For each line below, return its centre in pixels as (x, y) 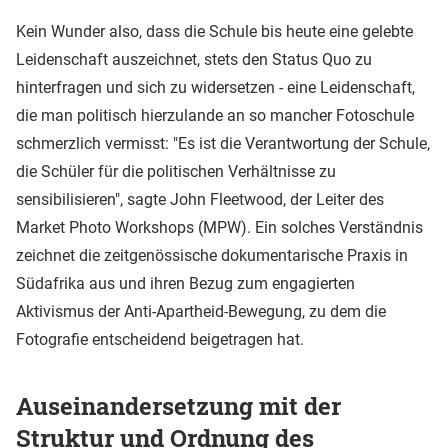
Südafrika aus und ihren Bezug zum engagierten (185, 283)
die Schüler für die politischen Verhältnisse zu (176, 171)
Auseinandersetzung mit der (178, 405)
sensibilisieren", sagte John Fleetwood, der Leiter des (200, 199)
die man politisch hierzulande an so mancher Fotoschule (215, 115)
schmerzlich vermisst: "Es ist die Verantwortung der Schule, (223, 143)
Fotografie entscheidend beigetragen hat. (160, 339)
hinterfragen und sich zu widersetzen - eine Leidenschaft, (215, 87)
